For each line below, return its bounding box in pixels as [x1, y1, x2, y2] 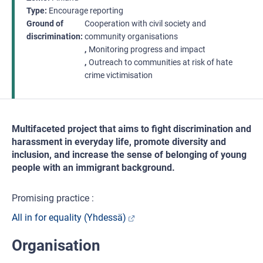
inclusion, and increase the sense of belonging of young [12, 149, 247, 160]
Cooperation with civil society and [85, 19, 206, 28]
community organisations [85, 32, 178, 41]
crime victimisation [85, 70, 153, 80]
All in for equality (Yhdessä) [12, 212, 126, 223]
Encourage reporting [49, 6, 123, 15]
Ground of [26, 19, 63, 28]
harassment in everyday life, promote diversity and [12, 136, 226, 147]
